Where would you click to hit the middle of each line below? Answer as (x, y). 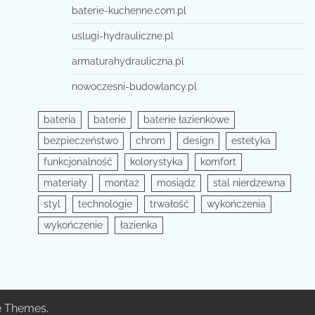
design (198, 141)
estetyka (251, 141)
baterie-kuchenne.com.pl (129, 11)
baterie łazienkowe (186, 120)
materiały (65, 183)
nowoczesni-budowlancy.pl (134, 86)
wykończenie (73, 225)
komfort (218, 162)
